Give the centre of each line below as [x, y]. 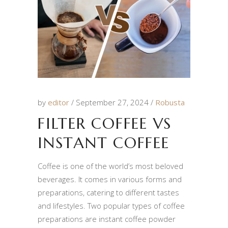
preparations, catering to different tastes [108, 192]
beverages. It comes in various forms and [110, 179]
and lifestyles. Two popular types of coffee [111, 205]
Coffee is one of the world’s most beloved [110, 166]
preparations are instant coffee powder [107, 219]
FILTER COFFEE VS [105, 123]
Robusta [170, 102]
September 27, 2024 [113, 102]
